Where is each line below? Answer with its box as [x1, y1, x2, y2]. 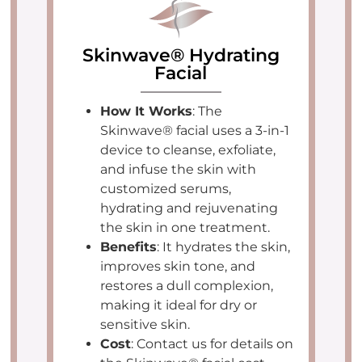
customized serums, [100, 180, 232, 196]
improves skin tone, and [100, 258, 256, 274]
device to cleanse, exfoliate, [100, 141, 276, 158]
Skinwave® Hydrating [82, 44, 280, 66]
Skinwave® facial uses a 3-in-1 [100, 122, 290, 138]
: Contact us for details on [131, 335, 294, 351]
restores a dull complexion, [100, 277, 274, 293]
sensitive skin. [100, 316, 191, 332]
